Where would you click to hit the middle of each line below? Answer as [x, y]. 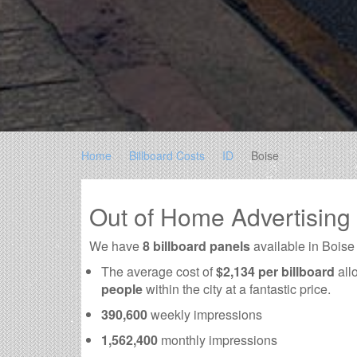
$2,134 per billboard [275, 272]
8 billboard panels [196, 246]
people [122, 289]
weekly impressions [206, 315]
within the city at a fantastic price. [237, 289]
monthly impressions [218, 340]
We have [116, 246]
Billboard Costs [167, 156]
